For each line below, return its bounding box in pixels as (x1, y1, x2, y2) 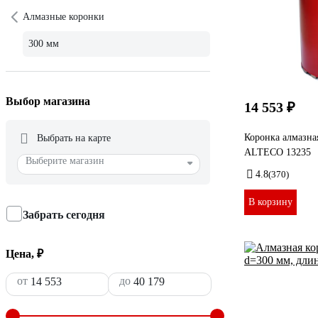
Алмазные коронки (23, 11, 104, 22)
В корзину (248, 196, 292, 207)
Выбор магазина (6, 94, 90, 107)
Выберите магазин (26, 155, 104, 166)
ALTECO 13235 (244, 146, 311, 158)
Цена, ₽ (6, 247, 43, 260)
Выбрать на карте (37, 132, 111, 143)
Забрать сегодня (23, 208, 105, 221)
